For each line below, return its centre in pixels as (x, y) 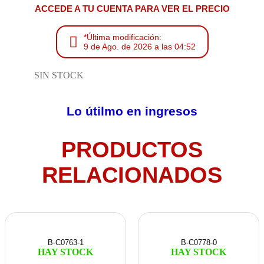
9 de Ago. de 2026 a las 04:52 (139, 47)
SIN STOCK (59, 75)
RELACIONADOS (132, 175)
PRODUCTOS (132, 149)
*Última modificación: (122, 37)
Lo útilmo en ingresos (132, 111)
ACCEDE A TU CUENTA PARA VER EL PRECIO (132, 9)
